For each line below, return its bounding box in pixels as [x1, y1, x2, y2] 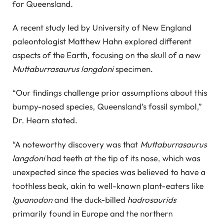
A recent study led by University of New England [12, 22, 191, 33]
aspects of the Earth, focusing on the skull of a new [12, 50, 201, 61]
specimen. [113, 64, 153, 74]
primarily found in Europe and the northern [12, 208, 173, 219]
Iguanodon [12, 194, 52, 205]
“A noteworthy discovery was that [12, 139, 140, 149]
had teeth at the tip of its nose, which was [45, 152, 200, 163]
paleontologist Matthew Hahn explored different [12, 36, 191, 47]
